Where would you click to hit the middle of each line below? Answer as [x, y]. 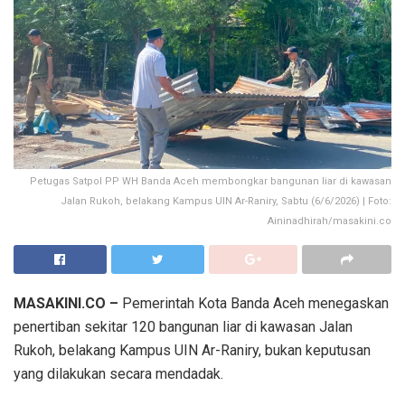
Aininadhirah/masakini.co [330, 221]
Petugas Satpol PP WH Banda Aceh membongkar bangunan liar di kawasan [211, 181]
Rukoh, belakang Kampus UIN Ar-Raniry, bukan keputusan [192, 350]
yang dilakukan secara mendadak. [118, 373]
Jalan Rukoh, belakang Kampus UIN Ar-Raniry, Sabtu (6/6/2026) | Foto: [226, 201]
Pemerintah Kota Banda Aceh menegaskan [254, 303]
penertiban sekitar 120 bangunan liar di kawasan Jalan [183, 326]
